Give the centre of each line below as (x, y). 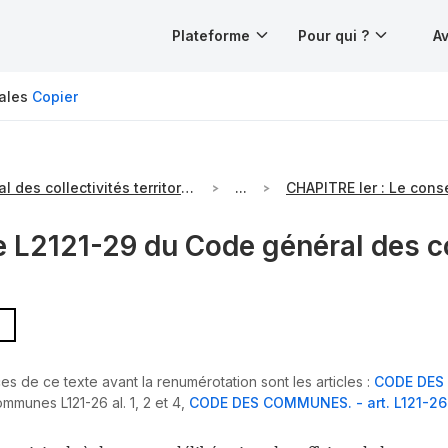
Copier (55, 96)
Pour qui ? (333, 35)
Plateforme (211, 35)
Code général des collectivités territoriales (187, 188)
